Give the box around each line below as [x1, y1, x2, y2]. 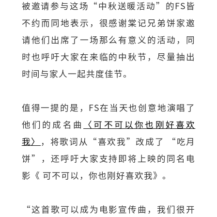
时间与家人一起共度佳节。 [21, 67, 132, 79]
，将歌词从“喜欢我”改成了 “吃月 [41, 135, 196, 147]
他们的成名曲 [21, 118, 84, 130]
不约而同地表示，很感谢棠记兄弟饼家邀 [21, 16, 196, 29]
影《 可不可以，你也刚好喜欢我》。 [21, 169, 171, 181]
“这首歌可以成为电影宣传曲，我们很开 [21, 203, 196, 216]
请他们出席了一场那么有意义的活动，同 [21, 33, 196, 46]
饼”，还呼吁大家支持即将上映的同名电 [21, 152, 196, 164]
